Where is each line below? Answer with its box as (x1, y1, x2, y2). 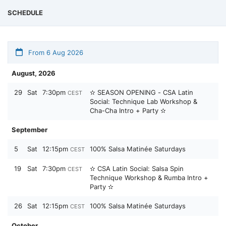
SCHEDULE (8, 9, 43, 17)
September (12, 126, 47, 134)
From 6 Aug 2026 (26, 48, 83, 56)
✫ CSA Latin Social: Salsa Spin (90, 164, 184, 173)
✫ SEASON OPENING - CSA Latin (90, 88, 193, 96)
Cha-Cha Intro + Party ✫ (90, 106, 166, 115)
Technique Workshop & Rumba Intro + (90, 174, 208, 182)
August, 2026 (12, 69, 55, 77)
